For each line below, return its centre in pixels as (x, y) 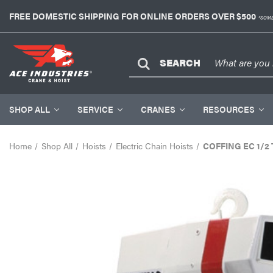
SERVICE (95, 109)
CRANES (158, 109)
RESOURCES (229, 109)
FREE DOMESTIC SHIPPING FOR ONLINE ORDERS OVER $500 (133, 16)
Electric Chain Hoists (154, 146)
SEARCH (180, 63)
